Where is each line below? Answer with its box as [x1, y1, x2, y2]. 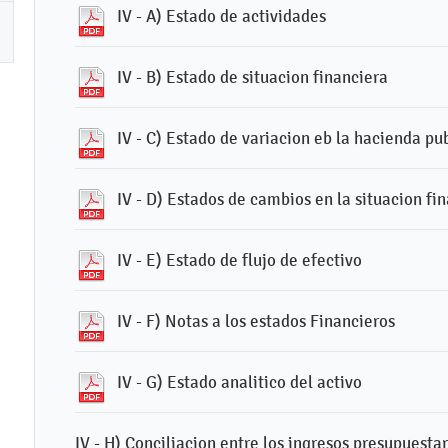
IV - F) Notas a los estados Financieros [117, 311, 395, 331]
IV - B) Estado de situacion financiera [117, 67, 388, 87]
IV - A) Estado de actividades [117, 6, 326, 26]
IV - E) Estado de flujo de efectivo [117, 250, 362, 270]
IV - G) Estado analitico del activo [117, 372, 362, 392]
